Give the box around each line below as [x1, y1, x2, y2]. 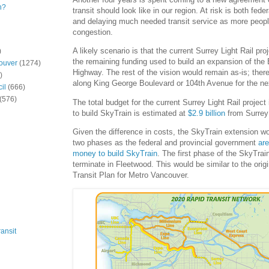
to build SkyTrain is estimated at [73, 108, 188, 118]
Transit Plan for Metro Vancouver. [73, 170, 189, 180]
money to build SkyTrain [73, 148, 157, 158]
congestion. [73, 28, 113, 37]
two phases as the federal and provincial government [73, 138, 258, 147]
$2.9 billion [188, 108, 225, 118]
